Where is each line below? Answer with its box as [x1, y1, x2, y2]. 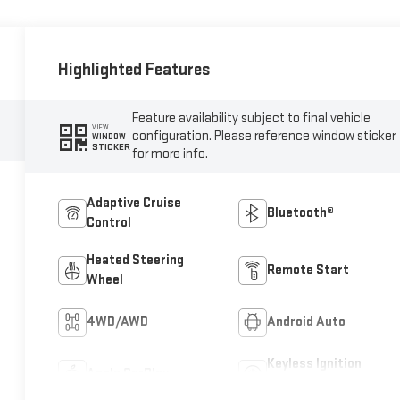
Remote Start [266, 262, 349, 279]
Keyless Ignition [266, 355, 362, 373]
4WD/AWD [87, 313, 149, 331]
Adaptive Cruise [87, 195, 182, 212]
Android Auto [266, 313, 346, 331]
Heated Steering [87, 252, 185, 270]
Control [87, 214, 132, 232]
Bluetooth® [266, 204, 334, 222]
